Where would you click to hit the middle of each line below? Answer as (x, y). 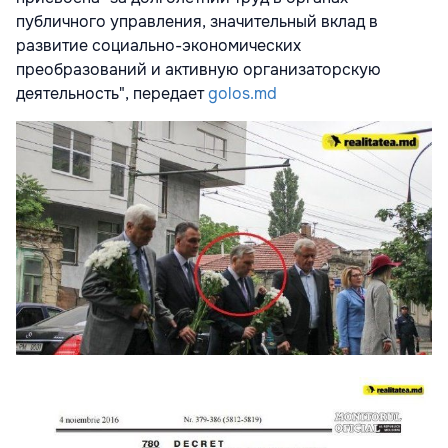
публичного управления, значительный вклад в (197, 21)
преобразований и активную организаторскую (198, 69)
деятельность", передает (112, 93)
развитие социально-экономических (158, 45)
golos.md (242, 93)
